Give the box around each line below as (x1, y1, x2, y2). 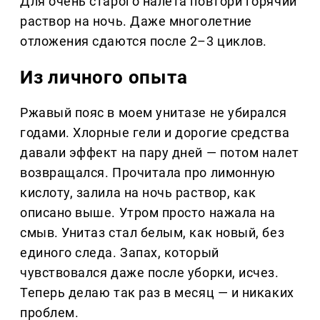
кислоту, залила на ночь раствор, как (20, 185, 256, 201)
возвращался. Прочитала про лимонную (20, 165, 276, 181)
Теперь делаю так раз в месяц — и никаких (20, 285, 294, 301)
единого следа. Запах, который (20, 245, 219, 261)
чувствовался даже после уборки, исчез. (20, 265, 279, 281)
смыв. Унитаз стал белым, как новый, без (20, 225, 285, 241)
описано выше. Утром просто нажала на (20, 205, 276, 221)
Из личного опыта (20, 66, 188, 89)
